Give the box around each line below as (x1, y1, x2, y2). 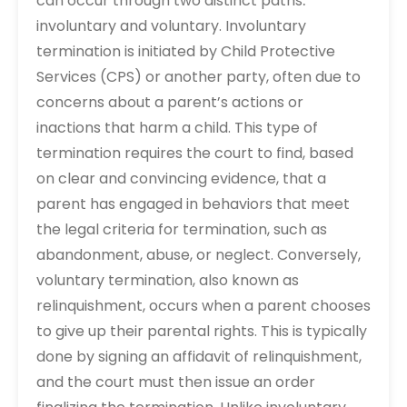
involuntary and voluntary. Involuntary (36, 15, 306, 36)
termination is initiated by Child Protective (36, 41, 335, 62)
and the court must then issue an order (36, 372, 315, 392)
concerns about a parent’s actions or (36, 92, 303, 113)
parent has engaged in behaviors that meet (36, 194, 350, 214)
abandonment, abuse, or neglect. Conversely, (36, 244, 361, 265)
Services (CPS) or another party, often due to (36, 66, 361, 87)
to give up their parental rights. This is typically (36, 321, 367, 342)
